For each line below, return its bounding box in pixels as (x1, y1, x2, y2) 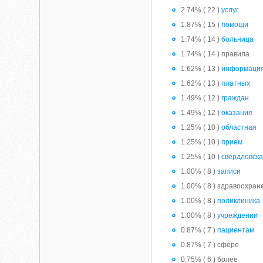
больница (221, 35, 254, 43)
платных (221, 79, 251, 87)
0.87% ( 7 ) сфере (181, 241, 240, 249)
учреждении (217, 211, 258, 220)
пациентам (217, 226, 255, 234)
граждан (221, 94, 249, 102)
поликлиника (217, 197, 261, 205)
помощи (221, 21, 249, 29)
